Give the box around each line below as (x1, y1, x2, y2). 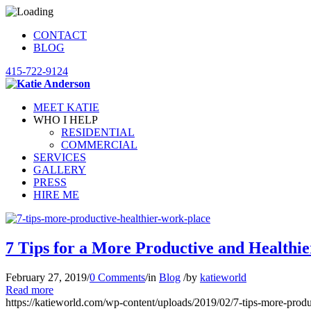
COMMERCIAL (61, 139, 137, 151)
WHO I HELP (33, 114, 98, 126)
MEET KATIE (33, 101, 99, 113)
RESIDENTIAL (61, 126, 135, 138)
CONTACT (33, 29, 87, 41)
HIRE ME (33, 189, 79, 201)
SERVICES (33, 151, 86, 163)
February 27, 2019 (6, 271, 87, 283)
